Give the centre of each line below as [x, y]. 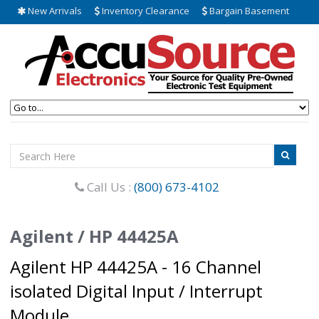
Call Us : [109, 187]
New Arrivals [54, 11]
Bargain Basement [248, 11]
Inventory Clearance [145, 11]
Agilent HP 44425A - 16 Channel [136, 267]
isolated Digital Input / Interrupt [136, 291]
